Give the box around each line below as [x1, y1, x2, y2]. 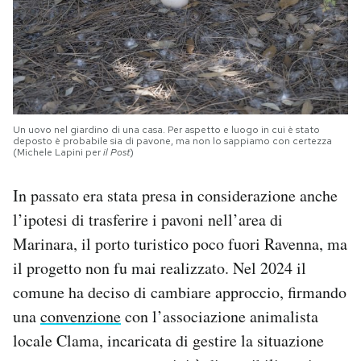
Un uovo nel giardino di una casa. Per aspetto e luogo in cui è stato [13, 123, 320, 137]
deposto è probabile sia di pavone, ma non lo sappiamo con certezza [13, 135, 332, 148]
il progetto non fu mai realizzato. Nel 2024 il [13, 257, 306, 280]
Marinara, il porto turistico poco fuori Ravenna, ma [13, 233, 347, 255]
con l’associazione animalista [121, 305, 318, 328]
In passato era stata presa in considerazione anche [13, 185, 338, 207]
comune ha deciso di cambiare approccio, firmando [13, 281, 346, 304]
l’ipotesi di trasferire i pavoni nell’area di [13, 209, 283, 231]
